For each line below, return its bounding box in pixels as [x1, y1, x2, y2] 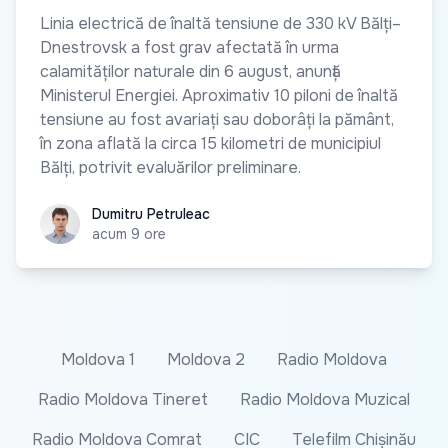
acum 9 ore [92, 224, 166, 243]
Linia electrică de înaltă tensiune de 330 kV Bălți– [40, 12, 401, 34]
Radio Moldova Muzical [240, 388, 410, 410]
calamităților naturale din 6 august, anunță [40, 60, 341, 82]
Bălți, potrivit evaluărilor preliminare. [40, 156, 301, 178]
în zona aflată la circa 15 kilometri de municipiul [40, 132, 381, 154]
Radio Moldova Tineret [38, 388, 208, 410]
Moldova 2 [167, 348, 245, 370]
